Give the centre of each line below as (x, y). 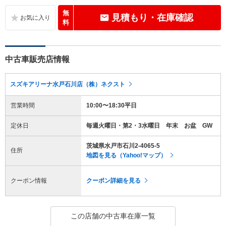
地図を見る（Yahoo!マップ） (126, 155)
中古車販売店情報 (37, 59)
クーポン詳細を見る (114, 180)
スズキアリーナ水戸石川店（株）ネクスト (68, 84)
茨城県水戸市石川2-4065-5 (123, 146)
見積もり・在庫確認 (152, 17)
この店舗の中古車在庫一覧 (113, 216)
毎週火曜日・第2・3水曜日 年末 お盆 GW (149, 125)
